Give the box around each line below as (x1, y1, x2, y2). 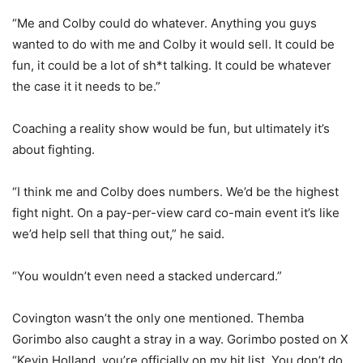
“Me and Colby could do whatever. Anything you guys (12, 15, 317, 32)
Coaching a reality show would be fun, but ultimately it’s (12, 121, 330, 137)
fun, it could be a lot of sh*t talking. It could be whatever (12, 58, 331, 74)
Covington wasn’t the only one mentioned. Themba (12, 310, 304, 327)
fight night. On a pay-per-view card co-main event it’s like (12, 205, 340, 221)
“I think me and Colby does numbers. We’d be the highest (12, 184, 339, 200)
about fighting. (12, 142, 95, 158)
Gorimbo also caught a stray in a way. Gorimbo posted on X (12, 331, 348, 348)
